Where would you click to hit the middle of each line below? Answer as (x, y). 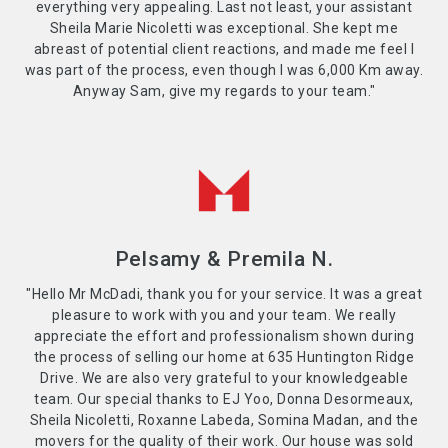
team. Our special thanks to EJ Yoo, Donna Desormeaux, (224, 398)
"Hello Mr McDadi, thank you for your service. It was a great (224, 293)
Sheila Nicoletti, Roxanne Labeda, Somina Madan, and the (224, 419)
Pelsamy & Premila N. (224, 258)
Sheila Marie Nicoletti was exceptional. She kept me (224, 27)
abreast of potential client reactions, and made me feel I (224, 48)
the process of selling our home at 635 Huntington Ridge (224, 356)
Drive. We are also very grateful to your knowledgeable (224, 377)
